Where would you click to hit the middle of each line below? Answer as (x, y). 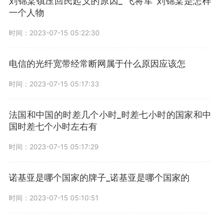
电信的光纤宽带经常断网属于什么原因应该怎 (97, 64)
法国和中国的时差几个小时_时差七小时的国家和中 (110, 115)
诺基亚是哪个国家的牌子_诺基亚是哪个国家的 (99, 178)
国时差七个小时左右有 (53, 126)
